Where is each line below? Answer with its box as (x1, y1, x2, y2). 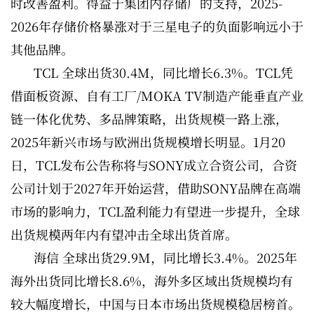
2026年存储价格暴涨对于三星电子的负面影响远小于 (11, 17, 303, 36)
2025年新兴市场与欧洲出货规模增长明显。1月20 (11, 132, 285, 151)
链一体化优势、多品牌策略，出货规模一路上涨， (11, 109, 288, 128)
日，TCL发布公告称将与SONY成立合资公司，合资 (11, 156, 297, 175)
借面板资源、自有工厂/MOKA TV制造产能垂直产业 (11, 86, 303, 105)
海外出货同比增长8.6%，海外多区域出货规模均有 (11, 271, 293, 290)
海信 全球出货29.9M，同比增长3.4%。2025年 (34, 248, 297, 267)
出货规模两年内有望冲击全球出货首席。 (11, 225, 238, 244)
